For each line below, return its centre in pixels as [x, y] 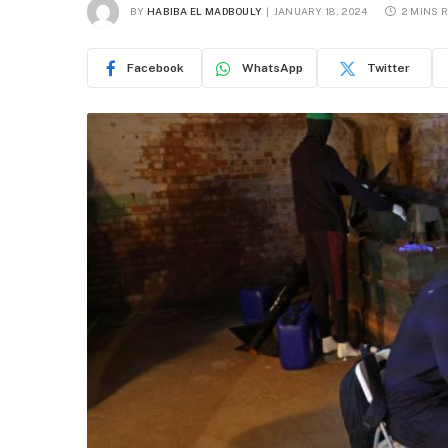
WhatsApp [272, 68]
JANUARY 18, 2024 [320, 10]
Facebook [155, 68]
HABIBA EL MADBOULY [204, 10]
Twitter [388, 68]
